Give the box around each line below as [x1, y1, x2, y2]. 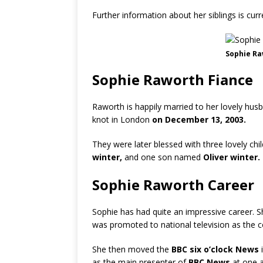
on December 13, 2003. [150, 114, 246, 125]
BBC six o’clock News [169, 244, 259, 255]
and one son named [122, 151, 201, 163]
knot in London [92, 114, 150, 125]
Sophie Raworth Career [92, 175, 254, 194]
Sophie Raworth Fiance [92, 70, 253, 89]
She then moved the [92, 244, 169, 255]
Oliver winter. [201, 151, 260, 163]
